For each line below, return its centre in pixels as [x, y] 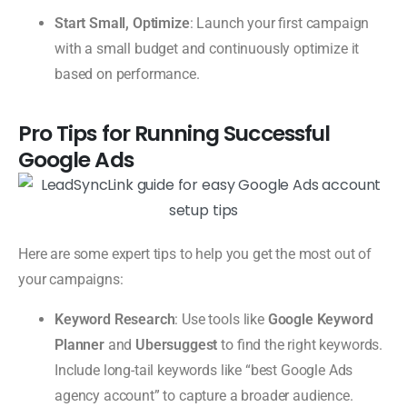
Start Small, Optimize [122, 23]
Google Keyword [320, 319]
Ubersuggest [177, 344]
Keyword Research [115, 319]
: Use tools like [221, 319]
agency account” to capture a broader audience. [204, 395]
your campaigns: [71, 279]
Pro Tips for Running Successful [174, 133]
